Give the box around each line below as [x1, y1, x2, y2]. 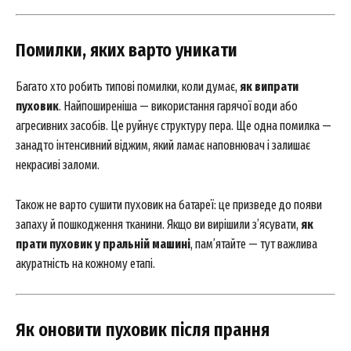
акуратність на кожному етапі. [16, 256, 155, 271]
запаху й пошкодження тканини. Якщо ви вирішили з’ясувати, [16, 217, 301, 232]
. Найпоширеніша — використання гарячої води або [59, 99, 298, 114]
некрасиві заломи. [16, 157, 100, 172]
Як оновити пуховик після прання [16, 319, 270, 341]
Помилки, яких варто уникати [16, 39, 237, 61]
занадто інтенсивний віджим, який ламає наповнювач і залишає [16, 138, 310, 153]
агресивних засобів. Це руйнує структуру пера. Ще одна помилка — [16, 118, 331, 133]
